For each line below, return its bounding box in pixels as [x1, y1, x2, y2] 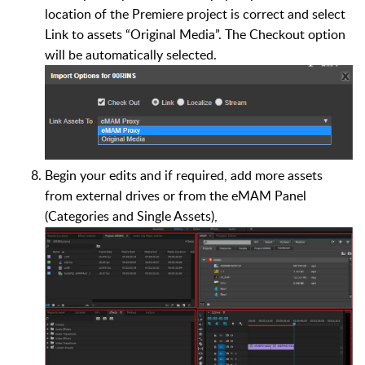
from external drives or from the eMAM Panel [45, 187, 306, 205]
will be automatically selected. [45, 46, 217, 64]
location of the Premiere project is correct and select [45, 5, 345, 24]
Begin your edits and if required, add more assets [45, 166, 323, 185]
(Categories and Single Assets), [45, 207, 218, 226]
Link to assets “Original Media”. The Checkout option [45, 25, 345, 44]
